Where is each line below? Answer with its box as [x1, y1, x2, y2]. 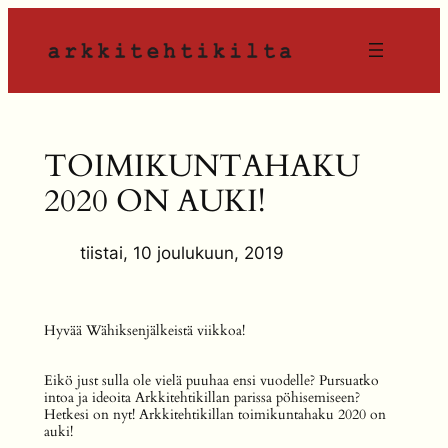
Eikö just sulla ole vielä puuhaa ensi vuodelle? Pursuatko [43, 371, 379, 391]
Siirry [7, 10, 47, 30]
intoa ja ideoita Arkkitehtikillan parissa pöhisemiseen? [43, 388, 360, 408]
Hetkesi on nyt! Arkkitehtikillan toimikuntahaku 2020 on [43, 405, 386, 425]
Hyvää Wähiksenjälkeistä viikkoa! [43, 320, 245, 340]
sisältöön [7, 36, 79, 56]
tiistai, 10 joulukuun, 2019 [79, 242, 284, 263]
